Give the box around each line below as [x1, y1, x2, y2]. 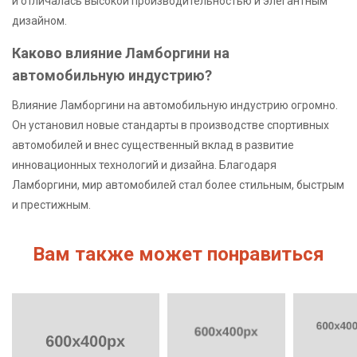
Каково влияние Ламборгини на [12, 45, 229, 62]
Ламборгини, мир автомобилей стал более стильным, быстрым [12, 178, 344, 192]
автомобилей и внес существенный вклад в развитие [12, 139, 294, 152]
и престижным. [12, 198, 91, 212]
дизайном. [12, 14, 67, 27]
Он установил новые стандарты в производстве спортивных [12, 119, 329, 132]
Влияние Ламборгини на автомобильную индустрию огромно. [12, 99, 338, 112]
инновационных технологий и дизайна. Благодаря [12, 159, 277, 172]
